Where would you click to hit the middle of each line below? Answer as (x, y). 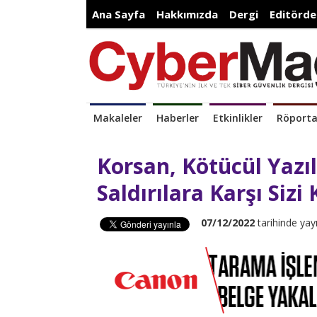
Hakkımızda (187, 14)
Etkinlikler (238, 118)
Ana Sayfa (119, 14)
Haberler (178, 118)
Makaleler (118, 118)
